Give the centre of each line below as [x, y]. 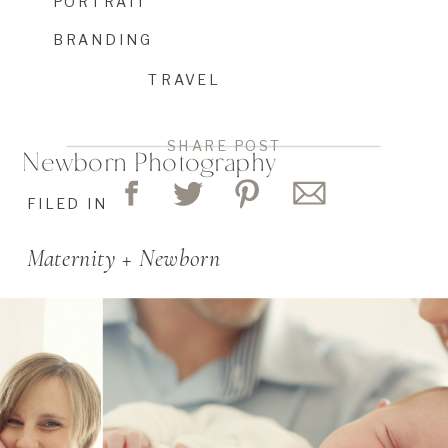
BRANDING [104, 39]
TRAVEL [184, 80]
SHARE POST [224, 145]
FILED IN [67, 203]
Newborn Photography [149, 161]
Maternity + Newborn [123, 258]
